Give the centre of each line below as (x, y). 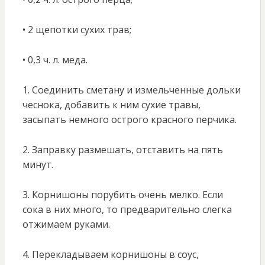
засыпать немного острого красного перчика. (129, 120)
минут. (38, 165)
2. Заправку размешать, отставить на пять (122, 150)
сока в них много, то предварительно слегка (127, 210)
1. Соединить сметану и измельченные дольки (131, 90)
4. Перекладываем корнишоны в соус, (110, 255)
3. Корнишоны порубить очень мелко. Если (122, 195)
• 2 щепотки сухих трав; (77, 30)
